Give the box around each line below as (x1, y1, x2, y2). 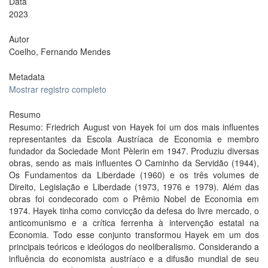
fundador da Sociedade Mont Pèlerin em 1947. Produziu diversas (9, 145, 259, 157)
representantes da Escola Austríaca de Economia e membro (9, 133, 259, 145)
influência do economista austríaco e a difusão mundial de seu (9, 252, 259, 264)
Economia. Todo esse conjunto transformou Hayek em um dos (9, 229, 259, 240)
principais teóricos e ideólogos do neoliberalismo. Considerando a (9, 240, 259, 252)
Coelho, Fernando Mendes (9, 45, 111, 57)
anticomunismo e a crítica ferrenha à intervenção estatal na (9, 217, 259, 229)
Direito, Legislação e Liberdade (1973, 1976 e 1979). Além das (9, 181, 259, 193)
